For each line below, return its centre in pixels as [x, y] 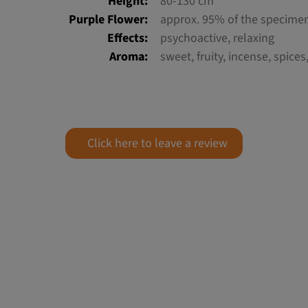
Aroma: [129, 57]
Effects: [128, 38]
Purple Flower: [108, 20]
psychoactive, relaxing [217, 38]
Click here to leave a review [157, 144]
